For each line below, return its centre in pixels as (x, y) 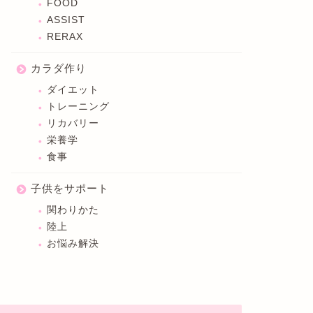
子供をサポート (70, 188)
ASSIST (66, 20)
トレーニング (78, 107)
